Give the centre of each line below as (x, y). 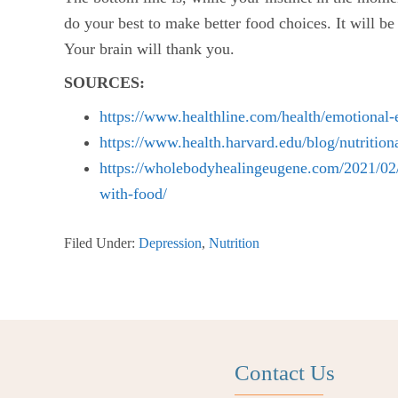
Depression (170, 243)
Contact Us (285, 373)
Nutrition (234, 243)
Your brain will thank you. (149, 49)
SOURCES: (104, 83)
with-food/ (133, 194)
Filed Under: (101, 243)
